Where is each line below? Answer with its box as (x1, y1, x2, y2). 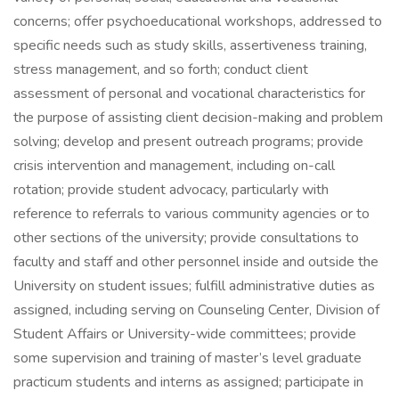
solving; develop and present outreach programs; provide (13, 132, 363, 151)
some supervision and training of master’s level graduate (13, 348, 362, 368)
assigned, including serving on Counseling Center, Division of (13, 300, 379, 320)
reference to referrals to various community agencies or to (13, 204, 370, 224)
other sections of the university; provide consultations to (13, 228, 359, 248)
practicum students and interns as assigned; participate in (13, 372, 363, 392)
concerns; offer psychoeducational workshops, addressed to (13, 12, 382, 31)
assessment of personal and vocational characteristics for (13, 84, 365, 103)
